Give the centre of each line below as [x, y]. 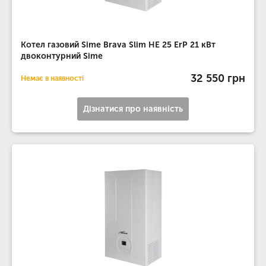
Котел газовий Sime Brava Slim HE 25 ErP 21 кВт [118, 45]
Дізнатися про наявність [133, 109]
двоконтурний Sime [62, 56]
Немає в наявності [52, 78]
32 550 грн [218, 78]
